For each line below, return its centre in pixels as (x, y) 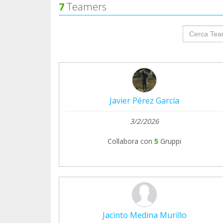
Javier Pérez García (144, 100)
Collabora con (130, 141)
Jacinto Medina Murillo (144, 215)
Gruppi (171, 141)
